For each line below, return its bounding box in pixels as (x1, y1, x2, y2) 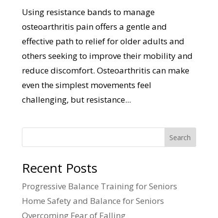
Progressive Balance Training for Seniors (21, 181, 177, 192)
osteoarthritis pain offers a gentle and (21, 21, 167, 33)
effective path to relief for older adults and (21, 36, 184, 47)
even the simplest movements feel (21, 79, 151, 91)
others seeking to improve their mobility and (21, 50, 193, 62)
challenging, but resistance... (21, 94, 131, 106)
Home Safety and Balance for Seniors (21, 195, 164, 207)
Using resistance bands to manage (21, 6, 155, 18)
